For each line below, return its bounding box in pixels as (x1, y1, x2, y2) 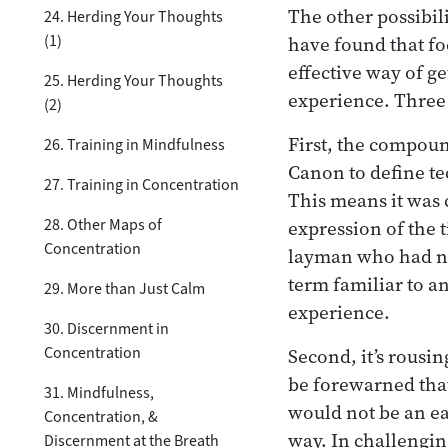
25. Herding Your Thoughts (44, 69, 223, 91)
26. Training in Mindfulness (44, 133, 225, 155)
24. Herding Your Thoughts (44, 5, 223, 27)
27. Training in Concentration (44, 173, 239, 195)
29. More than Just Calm (44, 277, 205, 299)
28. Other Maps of (44, 213, 162, 235)
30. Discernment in (44, 317, 169, 339)
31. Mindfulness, (44, 381, 154, 403)
